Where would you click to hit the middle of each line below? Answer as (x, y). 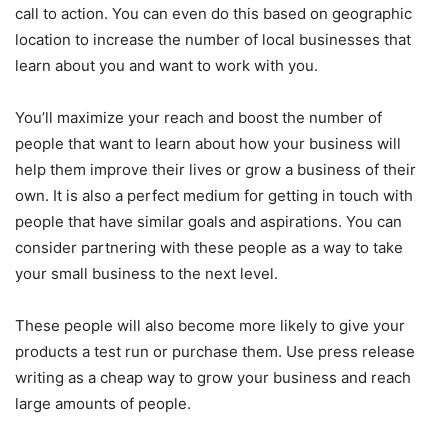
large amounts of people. (103, 403)
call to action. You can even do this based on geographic (213, 13)
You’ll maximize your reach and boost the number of (198, 117)
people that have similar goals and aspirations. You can (208, 221)
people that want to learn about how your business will (208, 143)
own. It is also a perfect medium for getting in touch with (214, 195)
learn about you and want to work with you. (166, 65)
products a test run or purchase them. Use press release (215, 351)
